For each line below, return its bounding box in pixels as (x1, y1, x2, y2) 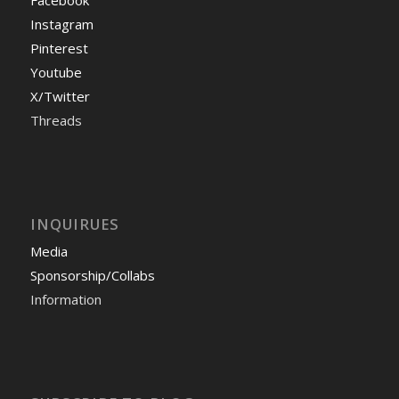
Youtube (29, 63, 82, 82)
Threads (29, 111, 82, 130)
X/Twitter (29, 87, 90, 106)
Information (29, 290, 102, 309)
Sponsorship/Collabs (29, 266, 155, 285)
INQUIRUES (29, 214, 119, 235)
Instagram (29, 15, 94, 34)
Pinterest (29, 39, 88, 58)
